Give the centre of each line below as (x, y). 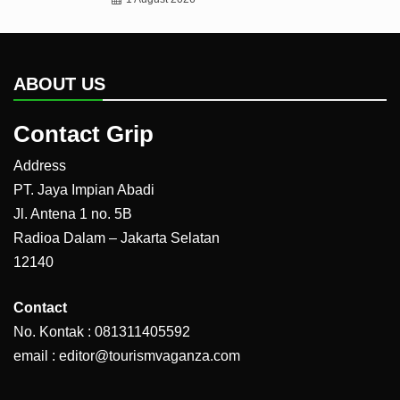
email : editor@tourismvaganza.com (127, 355)
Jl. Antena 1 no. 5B (73, 213)
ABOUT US (59, 83)
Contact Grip (83, 133)
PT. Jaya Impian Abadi (84, 189)
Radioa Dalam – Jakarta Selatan (117, 237)
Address (40, 165)
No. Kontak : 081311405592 (102, 331)
